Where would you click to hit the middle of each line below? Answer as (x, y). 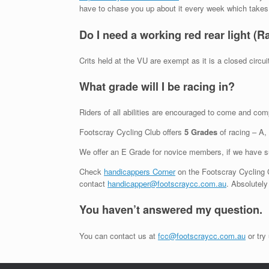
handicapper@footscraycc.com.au (167, 184)
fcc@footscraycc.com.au (202, 235)
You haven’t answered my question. (171, 210)
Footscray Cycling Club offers (132, 132)
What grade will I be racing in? (157, 86)
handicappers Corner (140, 172)
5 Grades (201, 132)
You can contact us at (119, 235)
